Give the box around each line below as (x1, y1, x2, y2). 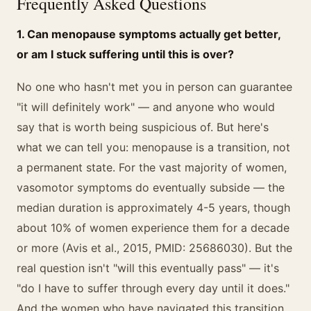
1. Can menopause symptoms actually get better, (17, 27, 280, 41)
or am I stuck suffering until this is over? (17, 47, 234, 61)
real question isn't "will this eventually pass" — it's (17, 261, 279, 275)
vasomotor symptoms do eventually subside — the (17, 180, 285, 194)
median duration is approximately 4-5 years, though (17, 201, 290, 215)
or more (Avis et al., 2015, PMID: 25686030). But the (17, 241, 292, 255)
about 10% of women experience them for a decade (17, 221, 289, 235)
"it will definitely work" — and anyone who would (17, 100, 275, 114)
